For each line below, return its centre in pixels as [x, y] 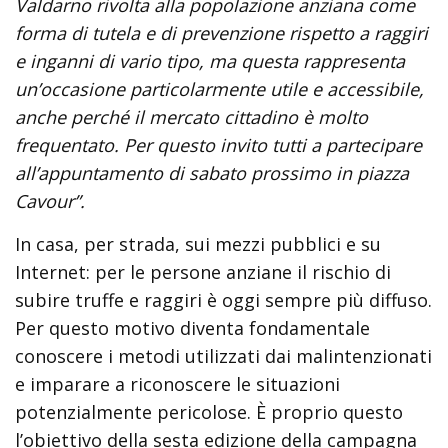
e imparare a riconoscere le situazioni [177, 384]
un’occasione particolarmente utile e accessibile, [219, 89]
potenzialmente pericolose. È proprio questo [209, 412]
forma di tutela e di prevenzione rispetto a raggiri [221, 33]
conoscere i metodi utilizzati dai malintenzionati [223, 356]
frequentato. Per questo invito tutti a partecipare [218, 145]
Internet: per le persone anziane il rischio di [203, 272]
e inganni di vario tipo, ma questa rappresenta [210, 61]
